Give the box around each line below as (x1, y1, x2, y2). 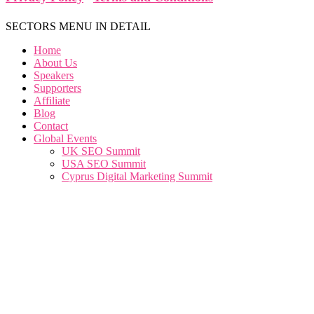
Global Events (34, 132, 97, 144)
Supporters (34, 81, 81, 94)
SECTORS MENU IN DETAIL (6, 20, 151, 32)
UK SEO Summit (62, 144, 140, 157)
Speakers (34, 69, 74, 81)
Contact (34, 119, 68, 132)
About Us (34, 56, 77, 69)
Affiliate (34, 94, 70, 107)
